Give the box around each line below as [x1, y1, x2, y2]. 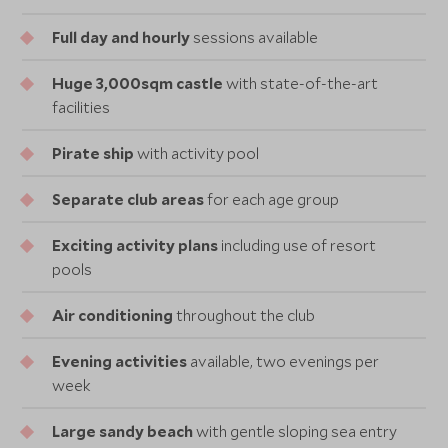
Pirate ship [52, 143, 135, 164]
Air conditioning [52, 305, 174, 326]
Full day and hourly [52, 27, 191, 48]
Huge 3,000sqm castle [52, 73, 224, 94]
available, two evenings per [187, 351, 380, 372]
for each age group [204, 189, 340, 210]
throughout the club [173, 305, 316, 326]
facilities [52, 97, 111, 118]
